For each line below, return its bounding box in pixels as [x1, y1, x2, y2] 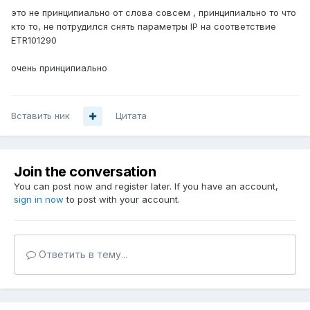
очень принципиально [11, 62, 110, 74]
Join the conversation [14, 163, 156, 181]
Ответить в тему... [36, 248, 127, 261]
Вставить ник [11, 110, 70, 122]
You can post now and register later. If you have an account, [14, 181, 278, 192]
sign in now [14, 194, 64, 206]
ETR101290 [11, 35, 60, 46]
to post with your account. [64, 194, 180, 206]
